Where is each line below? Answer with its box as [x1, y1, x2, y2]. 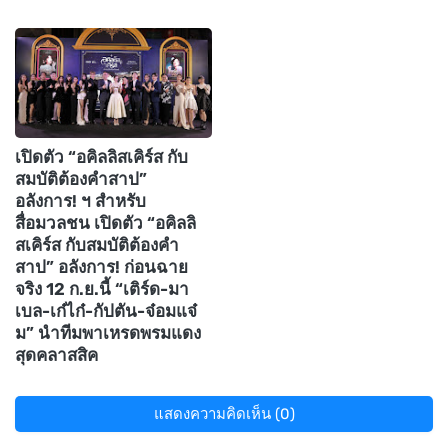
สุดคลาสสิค [15, 344, 98, 365]
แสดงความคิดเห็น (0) [153, 404, 295, 423]
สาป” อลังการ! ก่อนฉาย [15, 256, 188, 277]
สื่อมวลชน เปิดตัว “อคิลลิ [15, 212, 196, 233]
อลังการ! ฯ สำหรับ [15, 190, 146, 211]
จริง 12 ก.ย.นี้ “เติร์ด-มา [15, 278, 189, 299]
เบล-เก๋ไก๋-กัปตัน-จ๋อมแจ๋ [15, 300, 197, 321]
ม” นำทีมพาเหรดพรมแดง [15, 322, 201, 343]
